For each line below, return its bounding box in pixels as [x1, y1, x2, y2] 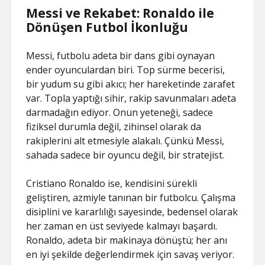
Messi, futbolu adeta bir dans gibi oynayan [26, 49, 215, 62]
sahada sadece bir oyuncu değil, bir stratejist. [26, 148, 225, 161]
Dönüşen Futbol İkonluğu [26, 19, 189, 35]
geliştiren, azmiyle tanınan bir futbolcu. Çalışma [26, 191, 236, 204]
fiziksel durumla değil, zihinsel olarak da [26, 120, 202, 133]
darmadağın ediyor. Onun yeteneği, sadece [26, 106, 214, 119]
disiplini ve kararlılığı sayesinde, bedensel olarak [26, 205, 238, 218]
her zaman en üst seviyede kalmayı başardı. [26, 219, 218, 232]
